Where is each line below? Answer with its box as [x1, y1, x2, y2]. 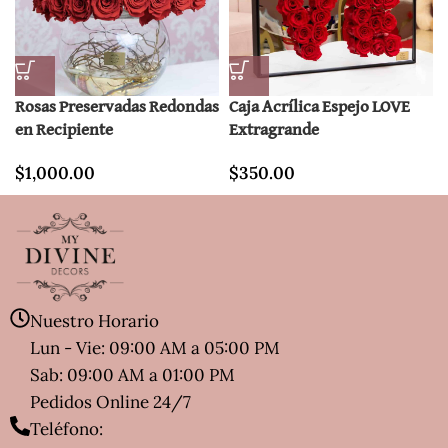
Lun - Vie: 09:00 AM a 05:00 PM [30, 337, 284, 360]
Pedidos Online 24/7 [30, 391, 191, 414]
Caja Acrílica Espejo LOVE [229, 98, 410, 116]
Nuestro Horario [30, 310, 159, 333]
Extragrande [229, 121, 319, 139]
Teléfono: [30, 418, 103, 441]
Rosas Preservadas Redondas [15, 98, 219, 116]
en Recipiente [15, 121, 113, 139]
